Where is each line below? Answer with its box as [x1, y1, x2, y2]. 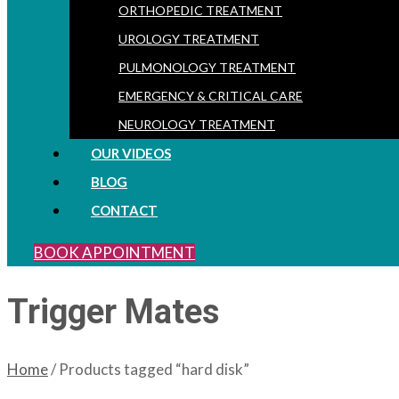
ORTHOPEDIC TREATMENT [118, 3, 282, 18]
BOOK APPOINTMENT [34, 243, 195, 262]
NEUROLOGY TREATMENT [118, 117, 275, 132]
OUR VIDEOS [91, 145, 171, 161]
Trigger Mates [7, 291, 219, 331]
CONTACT [91, 202, 158, 218]
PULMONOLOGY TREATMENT [118, 60, 296, 75]
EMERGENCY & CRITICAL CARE [118, 88, 303, 103]
